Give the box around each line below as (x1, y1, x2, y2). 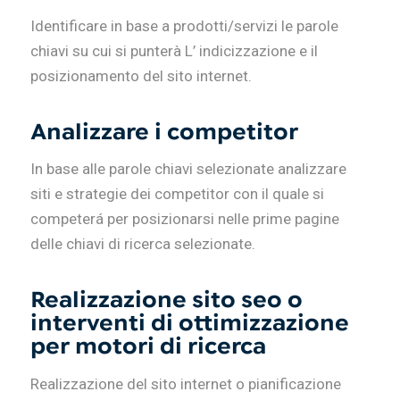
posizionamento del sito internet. (29, 66, 252, 85)
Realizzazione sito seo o (29, 287, 303, 314)
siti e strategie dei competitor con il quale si (29, 185, 324, 204)
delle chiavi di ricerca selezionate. (29, 235, 255, 254)
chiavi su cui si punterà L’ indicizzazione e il (29, 41, 318, 60)
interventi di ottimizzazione (29, 310, 349, 337)
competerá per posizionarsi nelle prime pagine (29, 210, 339, 229)
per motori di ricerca (29, 333, 266, 361)
